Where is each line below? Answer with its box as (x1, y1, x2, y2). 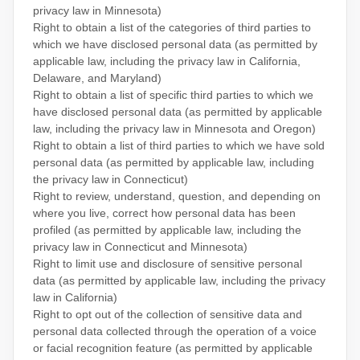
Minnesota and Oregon (191, 122, 312, 135)
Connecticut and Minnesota (104, 240, 243, 253)
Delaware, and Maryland (33, 72, 157, 84)
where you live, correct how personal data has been (33, 207, 296, 219)
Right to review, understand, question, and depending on (33, 190, 321, 202)
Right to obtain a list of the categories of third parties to (33, 21, 311, 34)
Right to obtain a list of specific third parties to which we (33, 88, 313, 101)
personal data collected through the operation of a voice (33, 325, 317, 337)
